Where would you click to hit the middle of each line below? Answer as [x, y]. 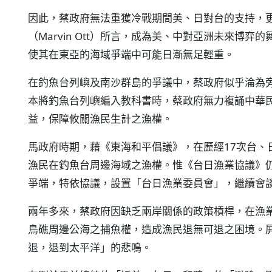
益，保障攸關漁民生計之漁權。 [100, 119]
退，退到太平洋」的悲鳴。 [90, 247]
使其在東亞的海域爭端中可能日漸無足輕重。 [131, 54]
